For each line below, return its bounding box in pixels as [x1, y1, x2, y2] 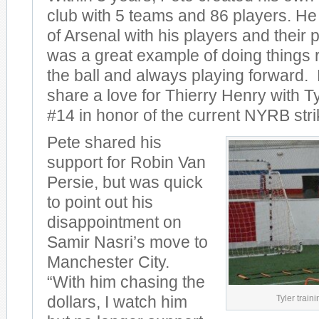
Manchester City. [47, 253, 169, 271]
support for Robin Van [47, 154, 206, 172]
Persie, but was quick [47, 174, 203, 192]
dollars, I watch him [47, 293, 187, 311]
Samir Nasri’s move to [47, 234, 208, 251]
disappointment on [47, 214, 182, 231]
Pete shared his [47, 134, 162, 152]
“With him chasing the [47, 273, 205, 291]
